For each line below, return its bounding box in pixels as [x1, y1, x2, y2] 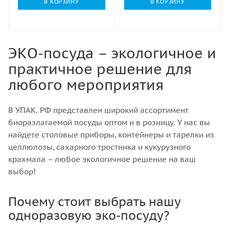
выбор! [8, 167, 36, 176]
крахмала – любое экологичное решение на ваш [8, 154, 196, 164]
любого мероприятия [8, 75, 164, 94]
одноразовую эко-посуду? [8, 208, 170, 223]
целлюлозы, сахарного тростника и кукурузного [8, 142, 191, 152]
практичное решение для [8, 59, 192, 78]
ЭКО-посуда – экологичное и [8, 43, 216, 62]
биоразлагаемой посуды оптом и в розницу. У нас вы [8, 118, 210, 127]
